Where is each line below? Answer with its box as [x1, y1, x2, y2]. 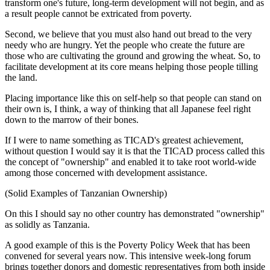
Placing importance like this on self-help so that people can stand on [5, 93, 262, 103]
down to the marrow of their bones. [5, 115, 139, 125]
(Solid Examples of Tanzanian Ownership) [5, 188, 167, 198]
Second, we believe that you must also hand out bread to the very [5, 29, 252, 39]
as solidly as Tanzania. [5, 219, 90, 230]
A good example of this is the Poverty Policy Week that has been [5, 240, 250, 250]
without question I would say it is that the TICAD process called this [5, 146, 265, 156]
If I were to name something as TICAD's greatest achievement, [5, 135, 243, 145]
